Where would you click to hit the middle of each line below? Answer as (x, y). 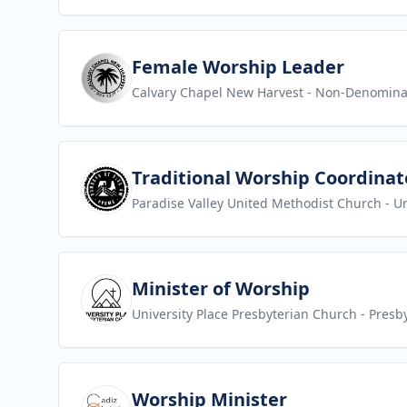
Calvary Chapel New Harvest (218, 92)
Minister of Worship (221, 288)
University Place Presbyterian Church (244, 314)
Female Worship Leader (238, 67)
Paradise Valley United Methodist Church (257, 203)
